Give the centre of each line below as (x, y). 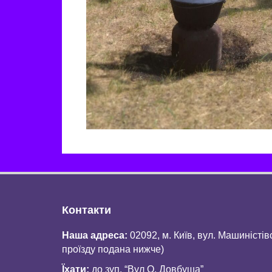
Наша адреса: (95, 236)
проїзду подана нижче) (113, 250)
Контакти (87, 210)
